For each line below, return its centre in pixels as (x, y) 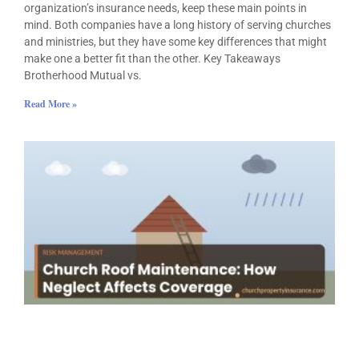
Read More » (50, 103)
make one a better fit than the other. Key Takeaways (152, 58)
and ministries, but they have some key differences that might (175, 41)
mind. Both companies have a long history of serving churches (177, 24)
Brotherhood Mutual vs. (83, 75)
